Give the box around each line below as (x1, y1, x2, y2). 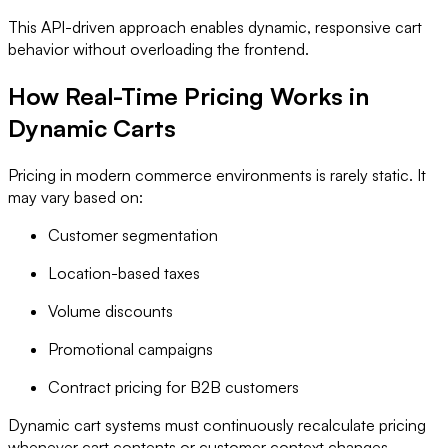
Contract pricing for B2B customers (48, 377, 299, 398)
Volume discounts (48, 301, 173, 322)
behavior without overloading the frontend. (8, 39, 309, 60)
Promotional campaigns (48, 339, 213, 360)
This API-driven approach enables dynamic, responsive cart (8, 17, 422, 38)
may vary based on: (8, 187, 143, 208)
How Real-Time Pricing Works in (8, 81, 369, 112)
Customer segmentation (48, 225, 218, 246)
